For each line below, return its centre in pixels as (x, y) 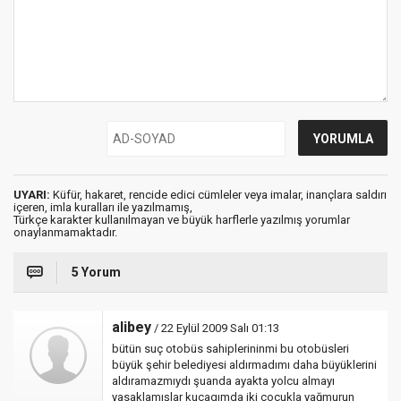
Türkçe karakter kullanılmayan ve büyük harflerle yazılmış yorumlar (182, 220)
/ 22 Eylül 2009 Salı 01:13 (215, 328)
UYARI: (32, 195)
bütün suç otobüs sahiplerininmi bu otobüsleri (230, 349)
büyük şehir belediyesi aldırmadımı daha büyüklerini (244, 365)
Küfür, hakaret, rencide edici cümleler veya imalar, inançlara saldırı (218, 195)
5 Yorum (96, 272)
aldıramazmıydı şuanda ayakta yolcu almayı (223, 381)
